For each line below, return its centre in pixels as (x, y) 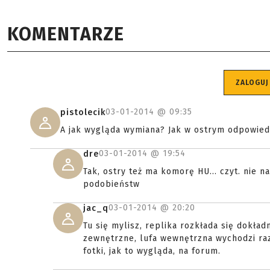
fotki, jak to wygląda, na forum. (152, 251)
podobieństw (111, 184)
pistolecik (83, 112)
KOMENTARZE (66, 34)
